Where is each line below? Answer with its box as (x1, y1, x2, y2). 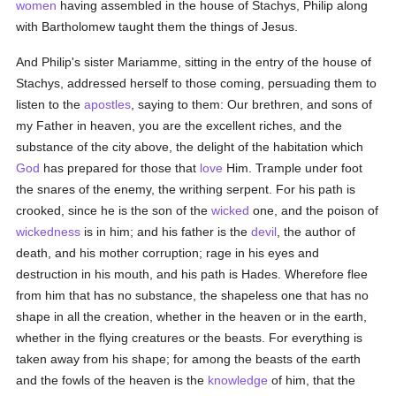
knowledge (208, 373, 269, 387)
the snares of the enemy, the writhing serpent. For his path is (16, 182, 356, 196)
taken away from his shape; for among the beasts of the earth (16, 352, 362, 366)
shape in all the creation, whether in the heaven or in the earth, (16, 309, 368, 324)
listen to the (16, 97, 85, 111)
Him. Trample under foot (223, 161, 363, 175)
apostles (84, 97, 132, 111)
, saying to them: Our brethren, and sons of (131, 97, 373, 111)
